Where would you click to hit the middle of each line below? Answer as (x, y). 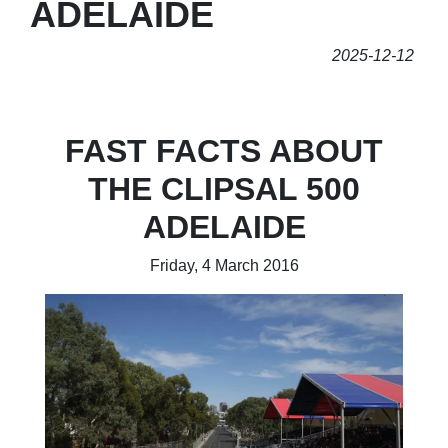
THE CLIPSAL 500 (224, 189)
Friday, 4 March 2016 (224, 265)
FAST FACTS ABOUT (224, 151)
